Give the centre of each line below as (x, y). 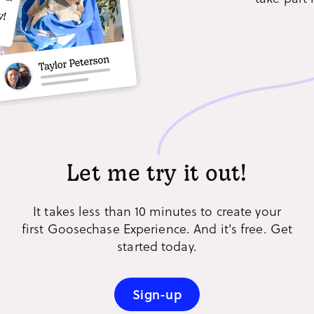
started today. (157, 245)
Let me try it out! (157, 175)
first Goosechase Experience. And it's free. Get (157, 228)
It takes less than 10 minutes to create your (157, 210)
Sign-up (157, 294)
